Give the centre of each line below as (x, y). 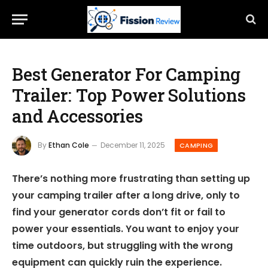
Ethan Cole (69, 145)
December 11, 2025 (133, 145)
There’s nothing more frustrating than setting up (131, 179)
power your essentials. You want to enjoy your (126, 229)
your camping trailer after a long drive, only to (126, 196)
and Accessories (77, 116)
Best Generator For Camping (127, 74)
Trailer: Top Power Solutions (129, 95)
